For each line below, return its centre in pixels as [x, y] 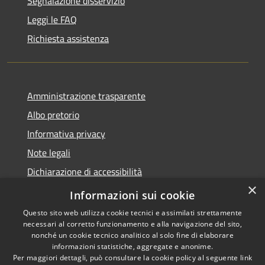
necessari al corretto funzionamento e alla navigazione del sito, [132, 224]
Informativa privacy [66, 133]
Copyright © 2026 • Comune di [199, 250]
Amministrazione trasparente [86, 96]
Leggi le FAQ [52, 19]
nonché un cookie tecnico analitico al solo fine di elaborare [132, 235]
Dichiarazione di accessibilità [85, 171]
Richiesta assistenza [68, 38]
